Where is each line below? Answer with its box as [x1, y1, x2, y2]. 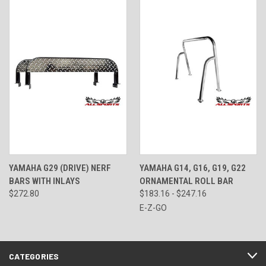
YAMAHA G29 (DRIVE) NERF [9, 162, 111, 173]
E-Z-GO [139, 202, 167, 213]
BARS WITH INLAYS [9, 175, 80, 186]
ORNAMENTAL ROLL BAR [139, 175, 233, 186]
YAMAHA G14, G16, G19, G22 [139, 162, 246, 173]
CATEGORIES [9, 251, 59, 261]
